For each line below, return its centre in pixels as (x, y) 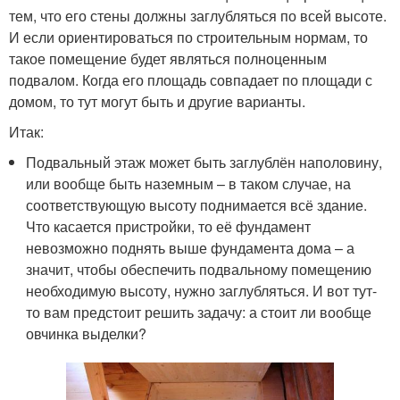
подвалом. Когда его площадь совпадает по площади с (191, 79)
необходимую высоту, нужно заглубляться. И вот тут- (202, 290)
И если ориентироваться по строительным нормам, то (188, 37)
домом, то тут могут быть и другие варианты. (157, 101)
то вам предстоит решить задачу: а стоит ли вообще (199, 312)
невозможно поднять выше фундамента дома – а (191, 247)
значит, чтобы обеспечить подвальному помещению (199, 269)
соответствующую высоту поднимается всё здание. (197, 204)
